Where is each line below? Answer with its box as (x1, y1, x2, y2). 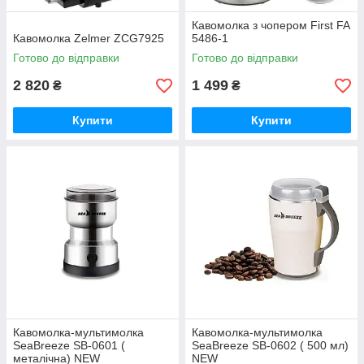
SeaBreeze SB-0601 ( (13, 339, 125, 352)
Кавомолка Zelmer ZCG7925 (13, 32, 164, 45)
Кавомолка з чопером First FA (192, 19, 349, 32)
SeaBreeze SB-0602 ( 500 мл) (192, 339, 349, 352)
